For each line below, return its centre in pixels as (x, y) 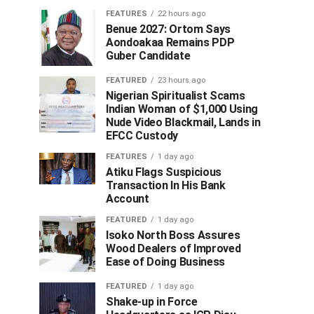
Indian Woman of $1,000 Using (182, 109)
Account (128, 199)
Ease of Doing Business (165, 262)
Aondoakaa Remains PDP (170, 42)
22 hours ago (182, 14)
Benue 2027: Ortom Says (168, 29)
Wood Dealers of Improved (173, 248)
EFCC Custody (142, 136)
